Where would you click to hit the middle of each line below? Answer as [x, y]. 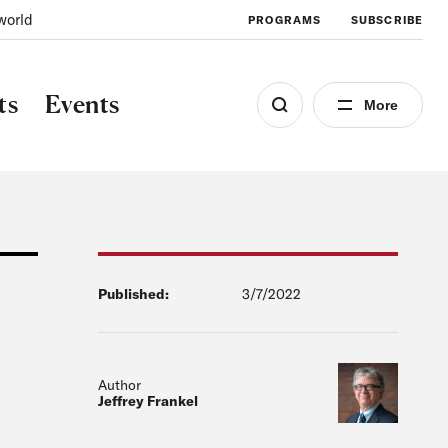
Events [82, 104]
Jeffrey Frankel [148, 401]
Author [119, 385]
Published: [133, 294]
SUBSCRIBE [387, 19]
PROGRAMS [285, 19]
